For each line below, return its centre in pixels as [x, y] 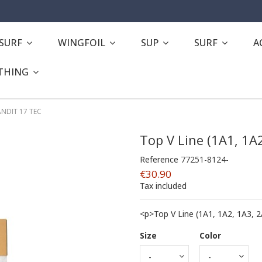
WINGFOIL [83, 42]
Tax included [163, 185]
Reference [159, 159]
